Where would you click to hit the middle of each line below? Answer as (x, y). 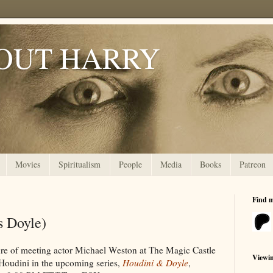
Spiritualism (80, 165)
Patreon (253, 165)
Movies (28, 165)
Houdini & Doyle (155, 262)
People (130, 165)
